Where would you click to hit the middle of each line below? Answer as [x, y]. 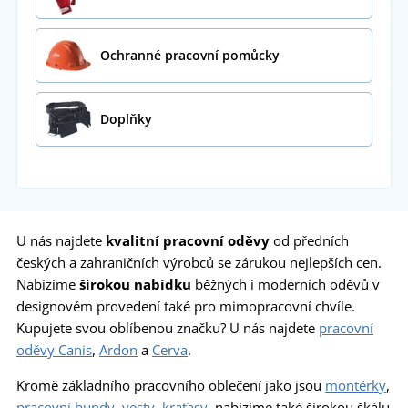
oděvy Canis [54, 349]
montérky [356, 385]
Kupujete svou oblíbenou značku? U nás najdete [168, 327]
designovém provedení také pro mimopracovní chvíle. [186, 306]
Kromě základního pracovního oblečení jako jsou [171, 385]
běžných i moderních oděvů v [286, 284]
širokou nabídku [135, 284]
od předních [309, 240]
